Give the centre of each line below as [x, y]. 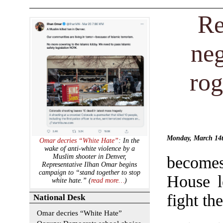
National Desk [59, 198]
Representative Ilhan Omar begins [90, 165]
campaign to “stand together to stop [89, 173]
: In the [129, 141]
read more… [108, 181]
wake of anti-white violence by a [89, 149]
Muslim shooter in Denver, [89, 157]
